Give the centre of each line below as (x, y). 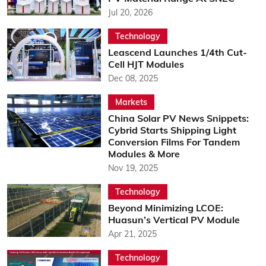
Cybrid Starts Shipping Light (172, 130)
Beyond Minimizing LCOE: (165, 208)
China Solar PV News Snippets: (178, 118)
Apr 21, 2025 (132, 234)
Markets (131, 102)
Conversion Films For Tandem (174, 142)
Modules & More (144, 154)
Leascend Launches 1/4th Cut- (177, 52)
